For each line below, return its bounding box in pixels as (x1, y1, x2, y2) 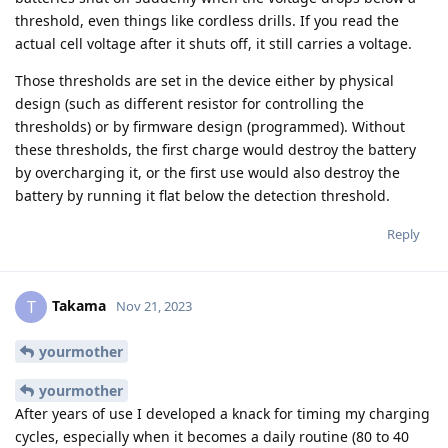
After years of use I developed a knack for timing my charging (15, 403, 430, 423)
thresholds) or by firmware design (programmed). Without (15, 117, 405, 137)
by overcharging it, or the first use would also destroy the (15, 163, 400, 183)
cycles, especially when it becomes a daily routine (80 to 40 (15, 426, 409, 446)
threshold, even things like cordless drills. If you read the (15, 11, 399, 31)
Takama (52, 295, 106, 315)
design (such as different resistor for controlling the (15, 94, 364, 114)
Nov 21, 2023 (116, 296, 192, 315)
